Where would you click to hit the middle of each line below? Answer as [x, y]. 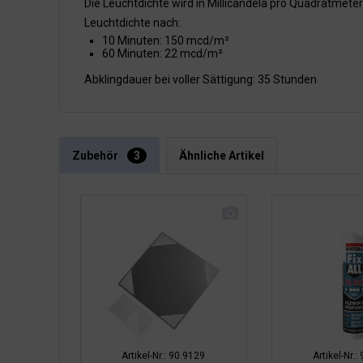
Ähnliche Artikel [222, 156]
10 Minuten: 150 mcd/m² [166, 41]
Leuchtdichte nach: [132, 23]
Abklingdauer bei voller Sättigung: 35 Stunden [201, 79]
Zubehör [96, 156]
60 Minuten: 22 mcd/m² [162, 53]
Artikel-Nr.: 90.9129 [164, 355]
